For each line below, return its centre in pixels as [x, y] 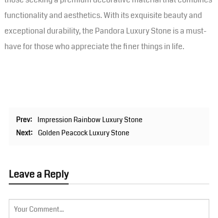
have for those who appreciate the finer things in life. [94, 46]
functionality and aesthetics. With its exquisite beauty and [103, 15]
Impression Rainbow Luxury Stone [90, 119]
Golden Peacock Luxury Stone [83, 133]
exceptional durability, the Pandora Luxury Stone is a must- [105, 31]
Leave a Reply [38, 174]
